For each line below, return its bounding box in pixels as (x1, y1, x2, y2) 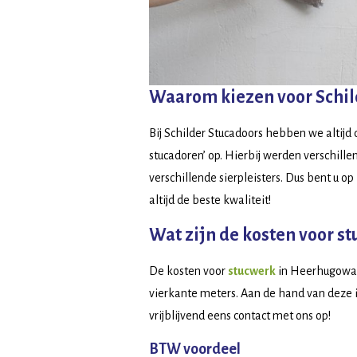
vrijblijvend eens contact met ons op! (149, 308, 331, 322)
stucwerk (228, 264, 276, 277)
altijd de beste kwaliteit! (149, 193, 271, 206)
